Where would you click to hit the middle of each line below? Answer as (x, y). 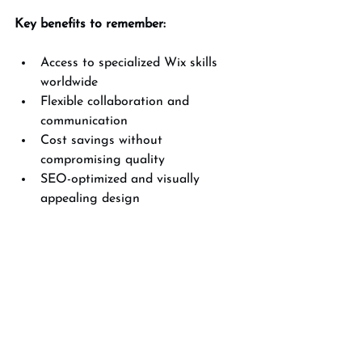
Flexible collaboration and (117, 102)
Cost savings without (103, 141)
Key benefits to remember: (90, 24)
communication (88, 121)
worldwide (73, 82)
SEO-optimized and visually (122, 179)
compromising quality (107, 160)
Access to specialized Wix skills (131, 63)
